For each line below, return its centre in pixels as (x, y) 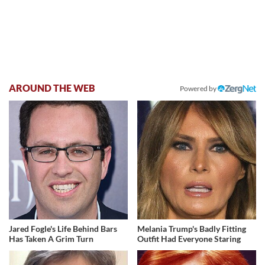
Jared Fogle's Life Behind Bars (63, 228)
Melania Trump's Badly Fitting (192, 228)
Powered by (199, 89)
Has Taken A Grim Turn (51, 238)
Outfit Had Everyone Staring (189, 238)
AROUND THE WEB (52, 88)
